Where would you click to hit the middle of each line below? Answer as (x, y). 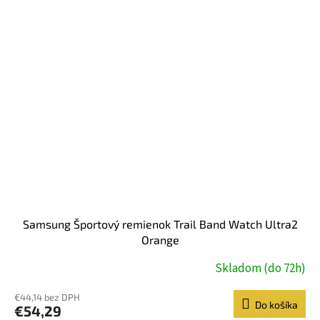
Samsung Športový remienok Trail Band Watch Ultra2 (160, 224)
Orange (160, 239)
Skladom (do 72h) (260, 269)
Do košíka (276, 304)
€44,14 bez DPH (47, 297)
